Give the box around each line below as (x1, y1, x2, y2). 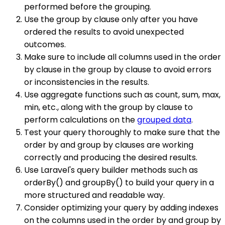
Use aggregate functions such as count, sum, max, (24, 89, 220, 101)
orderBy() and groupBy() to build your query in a (24, 177, 214, 189)
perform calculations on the (24, 114, 137, 126)
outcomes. (24, 39, 66, 51)
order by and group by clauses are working (24, 139, 193, 151)
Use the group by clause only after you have (24, 14, 198, 26)
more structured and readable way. (24, 189, 165, 201)
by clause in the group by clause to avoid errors (24, 64, 211, 76)
